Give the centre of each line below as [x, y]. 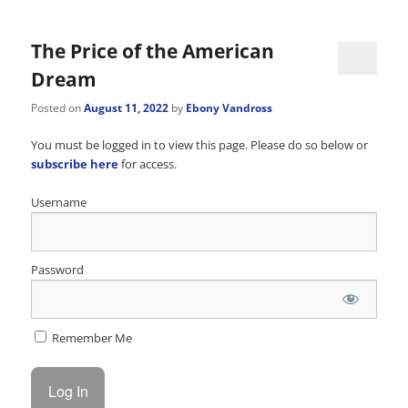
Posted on [58, 107]
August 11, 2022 [127, 107]
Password [58, 269]
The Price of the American [153, 51]
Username [59, 202]
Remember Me [91, 337]
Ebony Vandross [229, 107]
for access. [148, 163]
